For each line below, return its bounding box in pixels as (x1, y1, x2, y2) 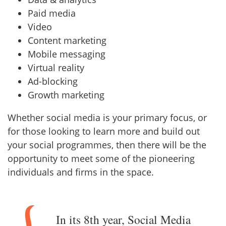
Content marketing (28, 34, 106, 46)
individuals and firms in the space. (8, 165, 154, 178)
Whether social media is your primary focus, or (8, 111, 207, 124)
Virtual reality (28, 61, 84, 74)
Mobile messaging (28, 47, 105, 60)
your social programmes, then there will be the (8, 138, 206, 151)
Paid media (28, 7, 76, 19)
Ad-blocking (28, 75, 78, 87)
